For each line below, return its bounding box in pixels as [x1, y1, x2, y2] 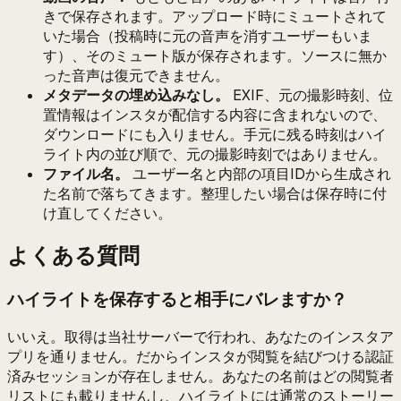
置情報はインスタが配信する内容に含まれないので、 [43, 105, 387, 124]
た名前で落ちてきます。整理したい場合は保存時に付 [43, 183, 387, 203]
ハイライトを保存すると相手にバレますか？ [7, 287, 347, 311]
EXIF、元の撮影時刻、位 [229, 85, 393, 105]
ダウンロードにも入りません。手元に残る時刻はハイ [43, 124, 387, 144]
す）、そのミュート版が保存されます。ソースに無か [43, 46, 387, 65]
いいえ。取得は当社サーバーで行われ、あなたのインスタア [7, 328, 394, 347]
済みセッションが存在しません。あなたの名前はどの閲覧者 [7, 367, 394, 387]
